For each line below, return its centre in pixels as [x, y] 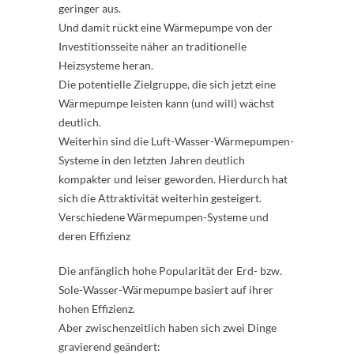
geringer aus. [90, 8]
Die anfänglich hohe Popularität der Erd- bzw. [170, 271]
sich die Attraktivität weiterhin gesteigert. [160, 198]
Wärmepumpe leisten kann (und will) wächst [166, 103]
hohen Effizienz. [97, 309]
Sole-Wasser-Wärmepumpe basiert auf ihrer [166, 290]
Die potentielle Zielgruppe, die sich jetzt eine [167, 84]
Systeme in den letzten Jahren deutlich [152, 160]
